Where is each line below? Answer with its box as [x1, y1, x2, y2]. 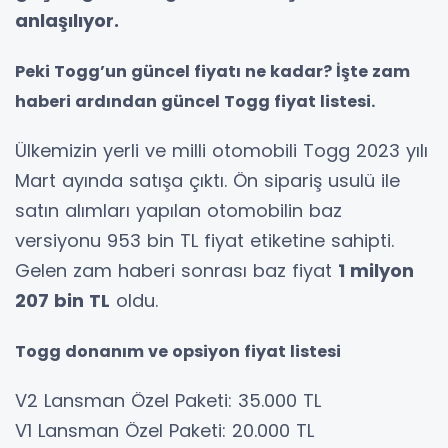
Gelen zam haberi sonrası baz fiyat [15, 258, 338, 284]
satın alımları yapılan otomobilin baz [15, 198, 342, 224]
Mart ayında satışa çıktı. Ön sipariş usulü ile [15, 168, 400, 194]
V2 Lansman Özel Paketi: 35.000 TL [15, 388, 321, 414]
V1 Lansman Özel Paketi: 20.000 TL [15, 418, 314, 444]
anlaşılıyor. [15, 8, 119, 34]
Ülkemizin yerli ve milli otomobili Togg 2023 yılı [15, 138, 428, 164]
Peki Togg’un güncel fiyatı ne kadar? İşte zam [15, 60, 410, 84]
